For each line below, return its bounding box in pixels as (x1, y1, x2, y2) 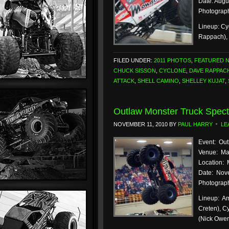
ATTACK (113, 78, 134, 84)
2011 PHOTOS (154, 57, 191, 63)
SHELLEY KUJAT (182, 78, 225, 84)
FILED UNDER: (113, 57, 154, 63)
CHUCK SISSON (113, 67, 156, 74)
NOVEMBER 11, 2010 (113, 121, 168, 127)
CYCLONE (159, 67, 186, 74)
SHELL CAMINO (138, 78, 179, 84)
